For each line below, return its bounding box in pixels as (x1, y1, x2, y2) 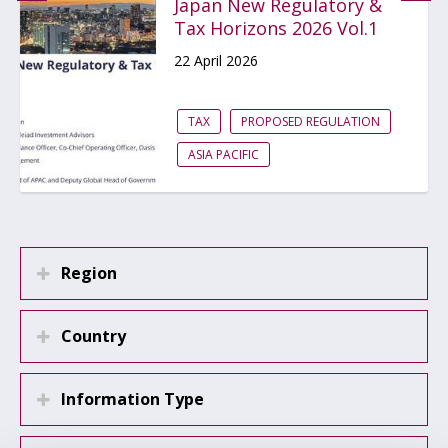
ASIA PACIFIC (188, 146, 259, 163)
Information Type (61, 388, 204, 410)
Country (61, 325, 126, 347)
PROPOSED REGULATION (241, 113, 380, 130)
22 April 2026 (174, 51, 258, 70)
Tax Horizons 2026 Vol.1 (174, 16, 378, 40)
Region (61, 262, 117, 284)
